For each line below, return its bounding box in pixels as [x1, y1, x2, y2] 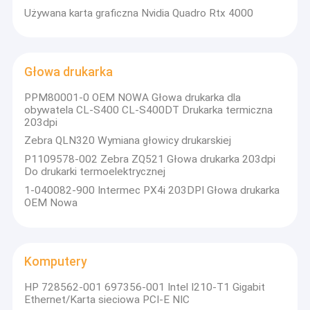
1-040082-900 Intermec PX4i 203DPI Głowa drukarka [24, 184, 280, 197]
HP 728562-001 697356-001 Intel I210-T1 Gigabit [24, 280, 266, 293]
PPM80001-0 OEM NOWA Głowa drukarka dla [24, 91, 241, 104]
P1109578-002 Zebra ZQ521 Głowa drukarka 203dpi [24, 153, 276, 166]
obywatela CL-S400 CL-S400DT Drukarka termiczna [24, 103, 273, 116]
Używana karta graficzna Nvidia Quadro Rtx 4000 [24, 6, 254, 19]
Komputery [24, 255, 88, 269]
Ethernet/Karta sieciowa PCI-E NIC [24, 293, 190, 306]
